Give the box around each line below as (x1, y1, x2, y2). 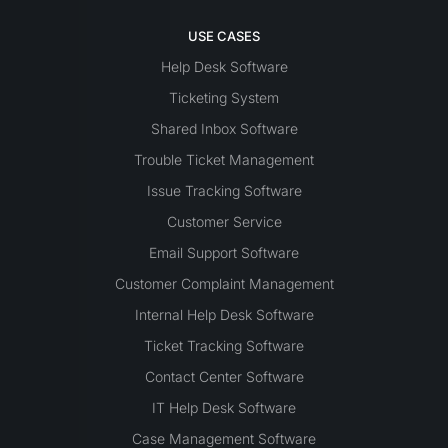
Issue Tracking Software (146, 181, 302, 199)
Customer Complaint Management (114, 274, 334, 292)
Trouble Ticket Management (134, 150, 314, 168)
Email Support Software (149, 243, 299, 261)
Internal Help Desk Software (134, 305, 314, 323)
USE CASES (188, 27, 260, 44)
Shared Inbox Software (150, 119, 298, 137)
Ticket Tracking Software (144, 336, 304, 354)
